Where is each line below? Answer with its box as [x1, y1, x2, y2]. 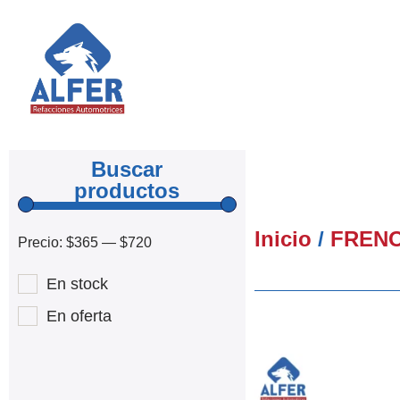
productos [74, 178, 180, 203]
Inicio [254, 226, 312, 251]
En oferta [46, 306, 112, 325]
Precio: [18, 234, 66, 250]
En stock [46, 274, 108, 293]
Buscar [91, 156, 163, 181]
